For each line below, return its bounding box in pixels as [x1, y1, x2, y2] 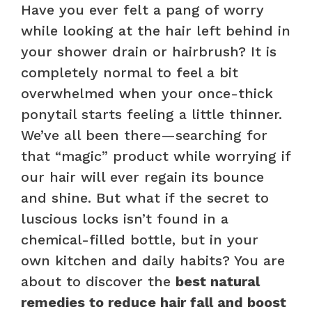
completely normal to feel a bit [21, 63, 238, 81]
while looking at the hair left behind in [21, 22, 290, 39]
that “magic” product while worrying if [21, 147, 290, 164]
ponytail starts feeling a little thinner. [21, 105, 282, 123]
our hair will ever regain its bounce [21, 168, 264, 185]
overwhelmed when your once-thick [21, 84, 273, 102]
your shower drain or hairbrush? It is [21, 42, 276, 60]
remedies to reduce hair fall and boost [21, 293, 286, 311]
